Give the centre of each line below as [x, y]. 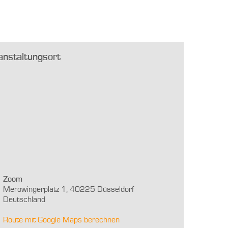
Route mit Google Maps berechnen [61, 220]
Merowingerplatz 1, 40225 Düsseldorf [68, 190]
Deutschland [24, 200]
